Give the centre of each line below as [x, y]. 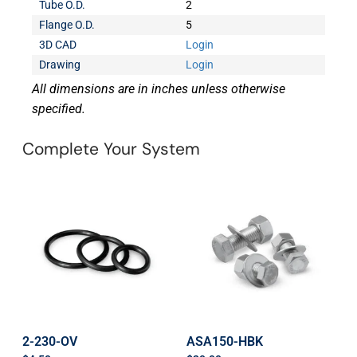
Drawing [60, 65]
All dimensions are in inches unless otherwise [159, 89]
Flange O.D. [67, 25]
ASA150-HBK [225, 342]
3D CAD [58, 45]
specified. [59, 109]
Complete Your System [112, 149]
